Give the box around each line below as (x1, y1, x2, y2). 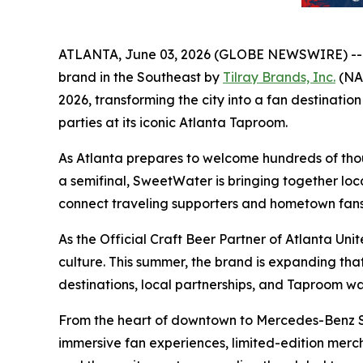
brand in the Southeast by (58, 68, 223, 85)
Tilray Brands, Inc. (223, 68, 335, 85)
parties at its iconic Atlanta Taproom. (58, 113, 288, 130)
